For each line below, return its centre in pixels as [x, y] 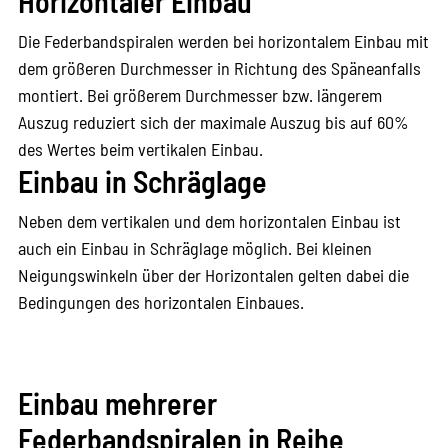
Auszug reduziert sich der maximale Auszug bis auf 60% [213, 121]
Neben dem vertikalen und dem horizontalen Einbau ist [209, 220]
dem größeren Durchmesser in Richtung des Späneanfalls [219, 67]
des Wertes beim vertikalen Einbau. [140, 148]
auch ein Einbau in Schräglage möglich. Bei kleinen [194, 247]
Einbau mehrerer [117, 402]
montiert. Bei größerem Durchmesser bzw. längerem [199, 94]
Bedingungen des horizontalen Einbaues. [160, 301]
